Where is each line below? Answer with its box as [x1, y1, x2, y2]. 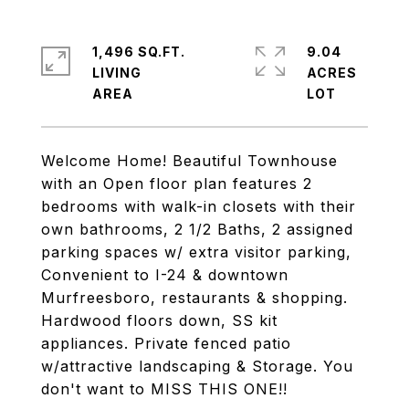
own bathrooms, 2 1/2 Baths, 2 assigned [41, 220, 353, 238]
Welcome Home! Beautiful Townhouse [41, 152, 338, 170]
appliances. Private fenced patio [41, 334, 291, 352]
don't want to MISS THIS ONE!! [41, 380, 288, 398]
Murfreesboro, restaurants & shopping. [41, 288, 348, 307]
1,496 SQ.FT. [92, 44, 185, 59]
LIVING [92, 65, 142, 80]
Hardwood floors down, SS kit [41, 311, 278, 330]
